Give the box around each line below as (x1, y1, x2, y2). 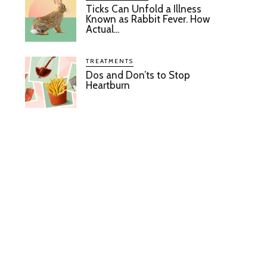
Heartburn (86, 79, 131, 91)
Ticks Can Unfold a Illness (86, 3, 202, 15)
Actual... (86, 23, 120, 36)
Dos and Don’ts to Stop (86, 69, 191, 81)
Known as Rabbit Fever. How (86, 13, 210, 26)
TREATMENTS (86, 57, 134, 65)
